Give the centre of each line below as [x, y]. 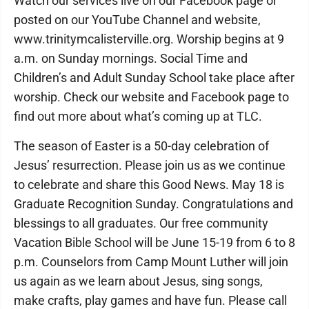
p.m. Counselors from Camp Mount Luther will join [151, 262]
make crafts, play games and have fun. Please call [150, 300]
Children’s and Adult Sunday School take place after [154, 78]
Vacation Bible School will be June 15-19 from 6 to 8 [154, 242]
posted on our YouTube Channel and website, [137, 20]
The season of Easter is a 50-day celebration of [141, 146]
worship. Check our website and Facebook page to [151, 97]
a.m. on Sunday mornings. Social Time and [131, 58]
